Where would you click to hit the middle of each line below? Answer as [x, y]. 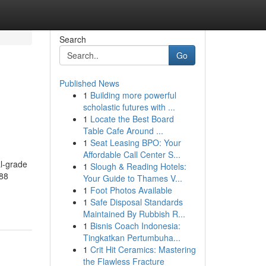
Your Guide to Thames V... [132, 178]
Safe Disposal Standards [136, 202]
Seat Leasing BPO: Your [135, 142]
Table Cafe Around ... [123, 131]
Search [72, 39]
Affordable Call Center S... [132, 154]
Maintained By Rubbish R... [134, 214]
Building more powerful [133, 95]
